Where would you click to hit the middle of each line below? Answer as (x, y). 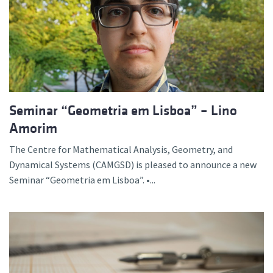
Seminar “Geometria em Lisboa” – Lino (123, 111)
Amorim (33, 128)
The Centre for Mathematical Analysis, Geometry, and (121, 149)
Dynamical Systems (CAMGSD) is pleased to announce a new (133, 165)
